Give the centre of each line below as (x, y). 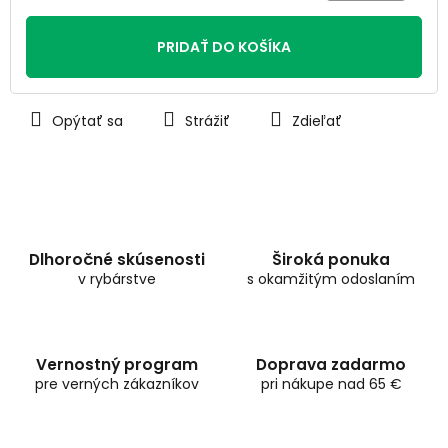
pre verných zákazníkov (117, 384)
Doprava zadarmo (331, 365)
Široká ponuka (331, 260)
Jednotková (66, 18)
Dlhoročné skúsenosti (117, 260)
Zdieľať (317, 121)
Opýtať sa (87, 121)
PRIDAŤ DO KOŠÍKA (224, 47)
